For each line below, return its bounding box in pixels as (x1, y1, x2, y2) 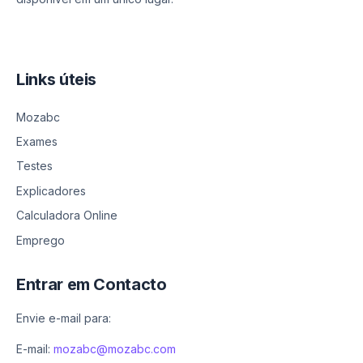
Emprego (16, 233, 65, 247)
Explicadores (16, 183, 86, 198)
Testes (16, 159, 53, 173)
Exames (16, 135, 58, 148)
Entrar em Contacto (16, 274, 167, 294)
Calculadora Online (16, 208, 117, 223)
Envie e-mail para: (16, 310, 111, 325)
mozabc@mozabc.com (53, 341, 176, 356)
